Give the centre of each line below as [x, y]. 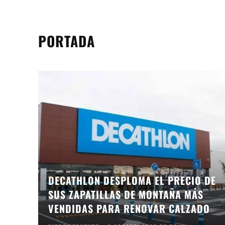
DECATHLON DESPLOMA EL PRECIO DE [132, 181]
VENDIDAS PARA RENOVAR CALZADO [129, 209]
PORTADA [67, 41]
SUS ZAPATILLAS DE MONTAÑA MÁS [126, 195]
